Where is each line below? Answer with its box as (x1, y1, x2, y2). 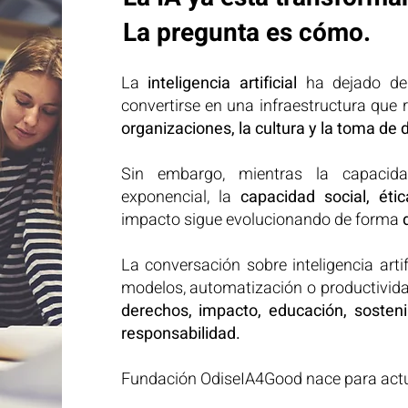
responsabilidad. (120, 321, 240, 346)
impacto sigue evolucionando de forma (120, 208, 403, 232)
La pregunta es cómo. (122, 15, 371, 52)
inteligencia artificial (148, 71, 297, 96)
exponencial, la (120, 185, 241, 209)
